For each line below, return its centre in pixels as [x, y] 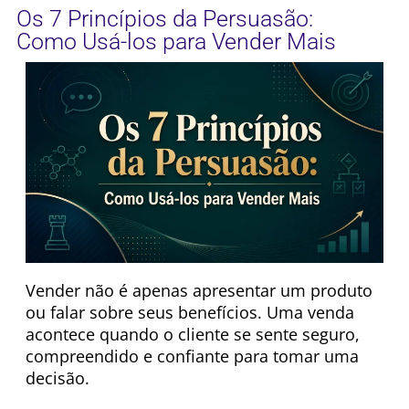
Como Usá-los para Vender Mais [176, 41]
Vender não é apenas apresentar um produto [199, 291]
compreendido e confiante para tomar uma [192, 357]
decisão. [58, 378]
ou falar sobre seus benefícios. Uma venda [190, 313]
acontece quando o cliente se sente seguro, [193, 335]
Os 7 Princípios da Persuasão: [165, 18]
